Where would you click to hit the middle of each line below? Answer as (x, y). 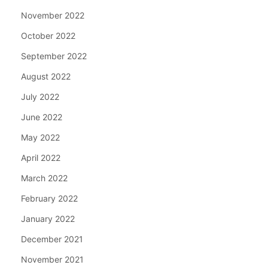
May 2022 (40, 137)
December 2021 (52, 239)
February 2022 (49, 198)
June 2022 (42, 117)
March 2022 (44, 178)
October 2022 (48, 35)
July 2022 (40, 96)
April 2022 (41, 157)
